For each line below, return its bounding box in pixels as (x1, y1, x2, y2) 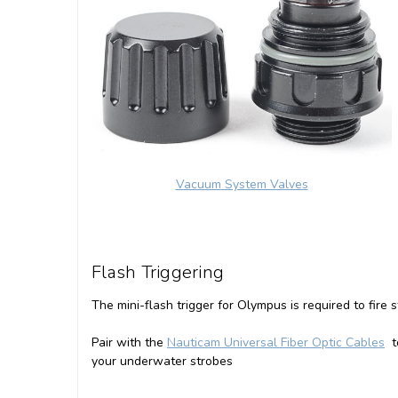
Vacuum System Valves (175, 176, 308, 194)
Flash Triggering (92, 260, 229, 285)
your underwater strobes (92, 353, 233, 370)
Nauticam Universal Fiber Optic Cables (167, 334, 385, 352)
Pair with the (92, 334, 167, 352)
